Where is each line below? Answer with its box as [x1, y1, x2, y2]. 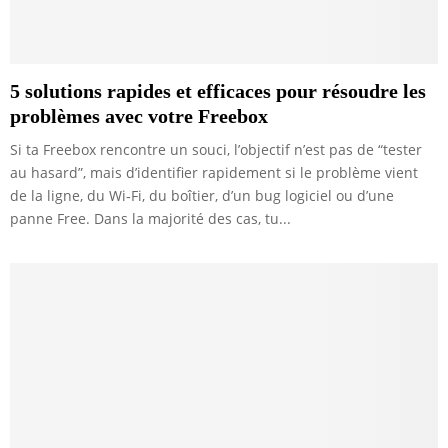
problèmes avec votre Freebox [10, 104, 268, 127]
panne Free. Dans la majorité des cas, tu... [10, 208, 291, 228]
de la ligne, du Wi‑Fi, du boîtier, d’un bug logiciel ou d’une [10, 185, 394, 205]
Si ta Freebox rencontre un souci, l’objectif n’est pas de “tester [10, 139, 422, 159]
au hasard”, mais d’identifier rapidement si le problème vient [10, 162, 418, 182]
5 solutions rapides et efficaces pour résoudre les [10, 79, 426, 102]
